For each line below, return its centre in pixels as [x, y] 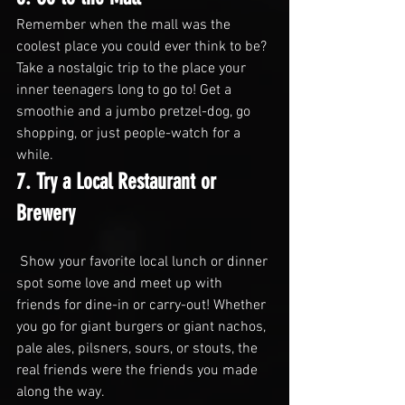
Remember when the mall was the [125, 25]
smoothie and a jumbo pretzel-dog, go [135, 112]
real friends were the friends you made [139, 370]
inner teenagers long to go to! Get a [126, 90]
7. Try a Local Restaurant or [119, 181]
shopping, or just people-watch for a [130, 133]
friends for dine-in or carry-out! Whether [143, 305]
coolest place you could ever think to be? [143, 47]
